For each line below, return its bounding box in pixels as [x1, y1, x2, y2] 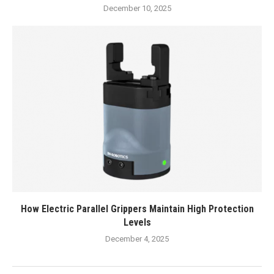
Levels [123, 217, 151, 228]
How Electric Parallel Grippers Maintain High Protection [20, 203, 254, 215]
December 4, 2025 [105, 234, 169, 243]
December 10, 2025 [103, 4, 171, 13]
